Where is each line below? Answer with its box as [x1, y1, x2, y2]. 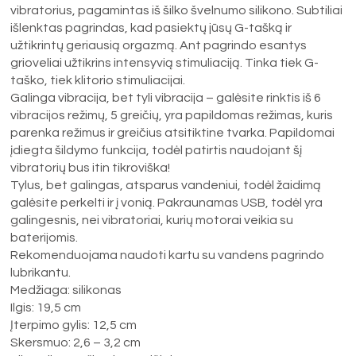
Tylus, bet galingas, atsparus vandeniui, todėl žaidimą [10, 178, 322, 192]
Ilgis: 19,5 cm [10, 300, 82, 314]
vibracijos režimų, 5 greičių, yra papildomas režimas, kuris [10, 108, 334, 122]
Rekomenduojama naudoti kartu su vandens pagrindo [10, 248, 325, 261]
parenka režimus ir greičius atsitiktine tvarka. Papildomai [10, 126, 335, 139]
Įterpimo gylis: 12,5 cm [10, 318, 137, 331]
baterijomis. [10, 230, 81, 244]
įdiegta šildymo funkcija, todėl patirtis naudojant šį [10, 143, 303, 157]
